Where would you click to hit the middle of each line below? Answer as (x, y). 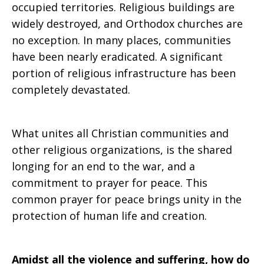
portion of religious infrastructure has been (124, 73)
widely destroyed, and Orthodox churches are (127, 24)
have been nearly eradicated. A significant (117, 57)
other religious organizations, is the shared (122, 150)
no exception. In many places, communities (121, 40)
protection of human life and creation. (109, 216)
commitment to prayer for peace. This (110, 183)
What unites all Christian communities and (120, 133)
